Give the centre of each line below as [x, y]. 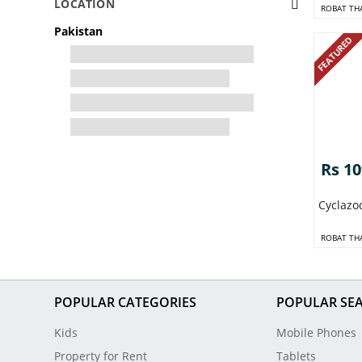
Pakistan [79, 31]
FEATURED [335, 54]
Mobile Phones [316, 333]
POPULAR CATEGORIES [126, 303]
